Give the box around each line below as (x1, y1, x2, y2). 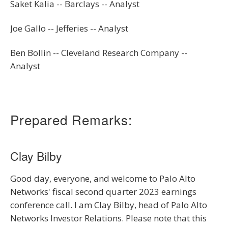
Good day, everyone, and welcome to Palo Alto (10, 172, 195, 184)
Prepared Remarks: (10, 109, 132, 129)
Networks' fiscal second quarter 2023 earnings (10, 185, 196, 197)
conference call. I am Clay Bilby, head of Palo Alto (10, 198, 207, 211)
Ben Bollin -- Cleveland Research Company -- (10, 46, 187, 59)
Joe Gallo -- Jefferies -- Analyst (10, 22, 128, 34)
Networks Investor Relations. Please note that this (10, 212, 207, 224)
